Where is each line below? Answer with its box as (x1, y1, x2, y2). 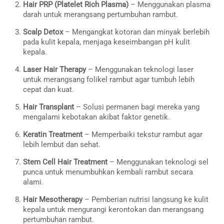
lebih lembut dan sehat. (23, 139, 101, 149)
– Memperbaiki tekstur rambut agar (82, 129, 203, 139)
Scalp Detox (23, 27, 63, 36)
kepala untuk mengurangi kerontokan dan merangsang (23, 204, 204, 214)
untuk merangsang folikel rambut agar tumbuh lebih (23, 74, 195, 84)
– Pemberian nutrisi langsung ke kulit (82, 194, 209, 204)
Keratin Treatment (23, 129, 83, 139)
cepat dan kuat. (23, 84, 74, 94)
